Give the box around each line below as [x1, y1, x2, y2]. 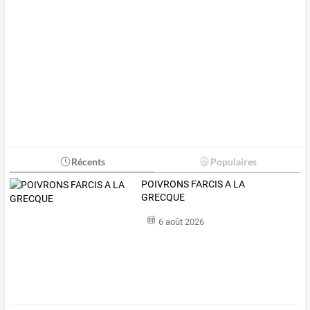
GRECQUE [141, 191, 185, 203]
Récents [71, 155, 105, 167]
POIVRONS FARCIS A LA [141, 178, 246, 190]
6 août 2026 [158, 217, 204, 228]
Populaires [210, 155, 257, 167]
